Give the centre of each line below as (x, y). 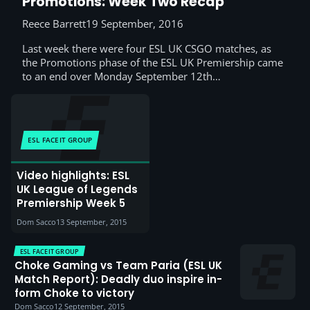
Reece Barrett (54, 24)
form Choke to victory (74, 293)
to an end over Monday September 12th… (121, 76)
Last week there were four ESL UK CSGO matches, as (147, 49)
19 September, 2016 (135, 24)
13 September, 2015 (91, 222)
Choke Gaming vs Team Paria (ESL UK (118, 266)
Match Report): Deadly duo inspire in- (118, 280)
